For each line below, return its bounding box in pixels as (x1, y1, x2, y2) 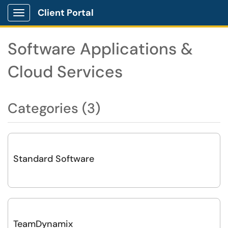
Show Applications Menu (18, 16, 99, 25)
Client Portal (38, 7, 94, 19)
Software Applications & (8, 38, 193, 60)
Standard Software (13, 153, 94, 165)
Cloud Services (8, 61, 123, 82)
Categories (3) (8, 99, 100, 117)
